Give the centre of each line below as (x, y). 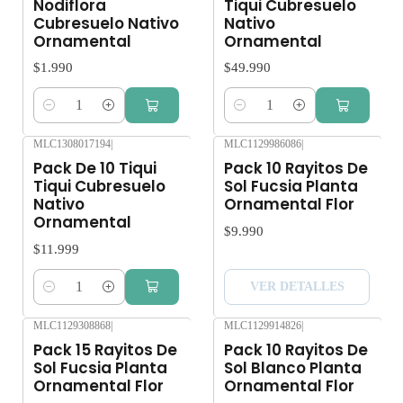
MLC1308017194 (72, 144)
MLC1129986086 (263, 144)
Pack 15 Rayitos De (105, 349)
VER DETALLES (297, 287)
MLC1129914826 (263, 325)
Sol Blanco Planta (293, 367)
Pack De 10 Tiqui (95, 169)
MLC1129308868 (72, 325)
